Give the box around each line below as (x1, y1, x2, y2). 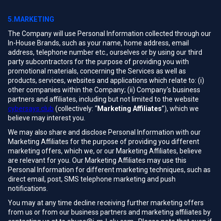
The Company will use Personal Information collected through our (8, 30, 211, 37)
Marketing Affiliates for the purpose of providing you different (8, 138, 199, 146)
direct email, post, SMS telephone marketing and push (8, 175, 176, 183)
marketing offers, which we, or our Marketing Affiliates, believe (8, 147, 202, 155)
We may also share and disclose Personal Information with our (8, 128, 201, 136)
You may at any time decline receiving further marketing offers (8, 199, 204, 207)
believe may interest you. (8, 114, 85, 122)
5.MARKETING (8, 15, 54, 23)
